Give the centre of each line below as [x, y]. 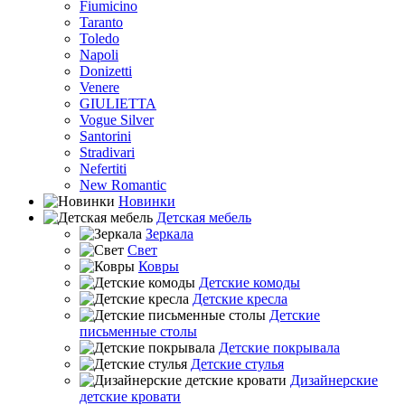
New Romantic [123, 185]
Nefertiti [103, 169]
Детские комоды [250, 283]
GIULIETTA [118, 104]
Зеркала [170, 234]
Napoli [99, 55]
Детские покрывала [279, 348]
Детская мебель [204, 217]
